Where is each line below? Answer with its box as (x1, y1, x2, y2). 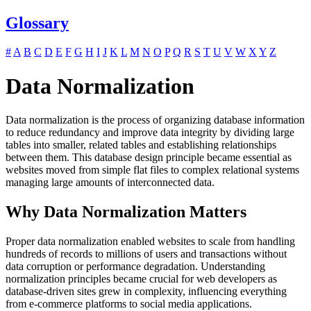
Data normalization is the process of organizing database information (6, 114, 305, 126)
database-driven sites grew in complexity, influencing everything (6, 285, 287, 298)
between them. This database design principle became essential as (6, 151, 292, 164)
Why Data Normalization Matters (6, 203, 246, 221)
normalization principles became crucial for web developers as (6, 273, 277, 285)
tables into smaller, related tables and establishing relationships (6, 139, 276, 151)
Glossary (6, 13, 69, 32)
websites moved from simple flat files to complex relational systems (6, 164, 299, 176)
